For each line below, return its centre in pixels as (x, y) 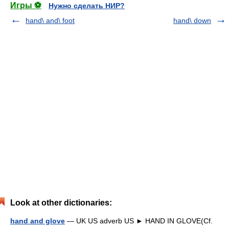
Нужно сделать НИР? (87, 6)
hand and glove (38, 221)
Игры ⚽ (26, 5)
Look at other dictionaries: (61, 203)
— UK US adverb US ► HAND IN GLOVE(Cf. (139, 221)
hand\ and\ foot (50, 20)
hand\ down (192, 20)
